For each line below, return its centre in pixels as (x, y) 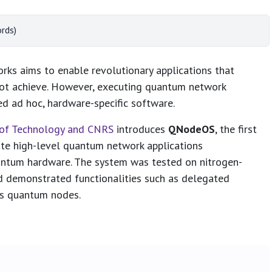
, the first (236, 129)
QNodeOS (192, 129)
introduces (141, 129)
